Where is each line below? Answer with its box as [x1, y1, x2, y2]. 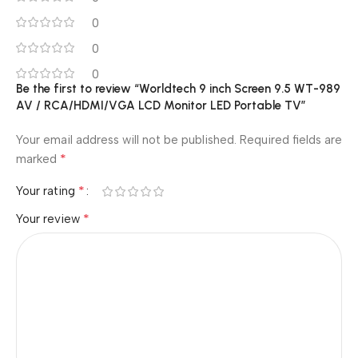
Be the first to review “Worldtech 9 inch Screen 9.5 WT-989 [16, 82, 340, 96]
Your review [16, 212, 83, 226]
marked [16, 152, 60, 166]
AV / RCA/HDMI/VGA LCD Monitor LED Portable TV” [16, 98, 306, 113]
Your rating [16, 184, 78, 198]
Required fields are [240, 133, 342, 147]
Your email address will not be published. [16, 133, 237, 147]
